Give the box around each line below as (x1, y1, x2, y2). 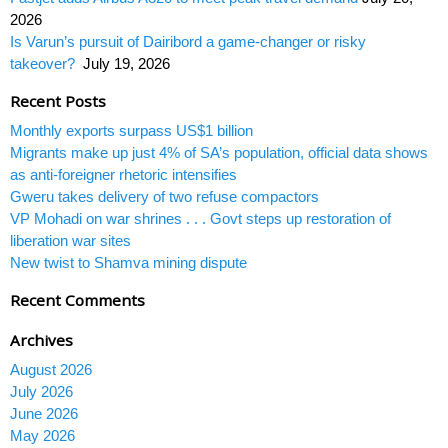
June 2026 (10, 405, 78, 422)
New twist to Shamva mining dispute (10, 254, 247, 271)
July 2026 (10, 383, 73, 400)
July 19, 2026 (83, 55, 170, 72)
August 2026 (10, 361, 92, 378)
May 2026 (10, 427, 75, 444)
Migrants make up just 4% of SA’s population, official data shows (10, 144, 428, 161)
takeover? (10, 55, 79, 72)
